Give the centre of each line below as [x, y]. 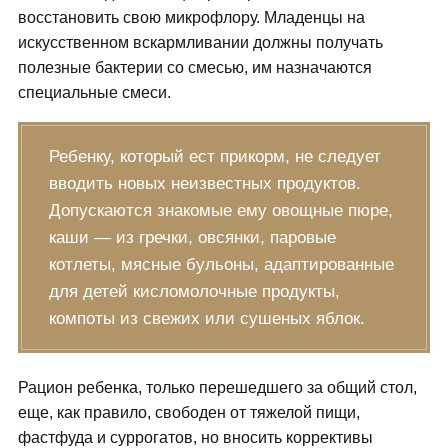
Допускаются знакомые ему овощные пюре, [220, 211]
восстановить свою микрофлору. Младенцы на [191, 18]
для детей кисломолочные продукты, [194, 292]
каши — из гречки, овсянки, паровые [192, 238]
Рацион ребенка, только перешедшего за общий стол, [217, 388]
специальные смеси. [94, 93]
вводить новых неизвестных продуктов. [204, 184]
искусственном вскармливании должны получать [200, 43]
